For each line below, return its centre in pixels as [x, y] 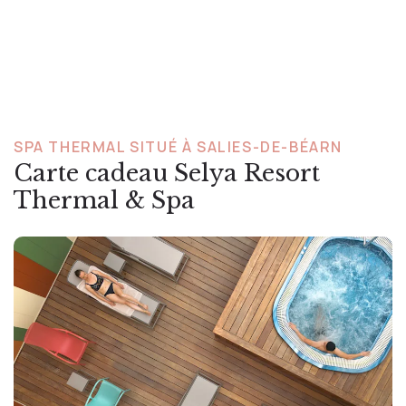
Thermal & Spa [104, 200]
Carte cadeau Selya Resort [167, 173]
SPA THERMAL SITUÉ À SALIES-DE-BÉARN [178, 146]
